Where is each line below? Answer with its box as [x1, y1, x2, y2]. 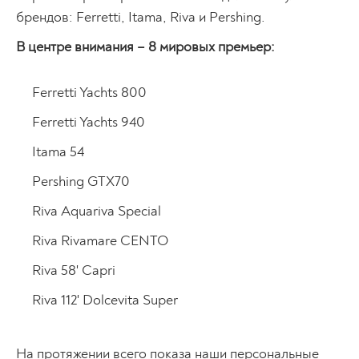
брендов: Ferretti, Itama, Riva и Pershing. [16, 7, 265, 26]
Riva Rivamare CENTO [32, 231, 168, 250]
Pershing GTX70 [32, 171, 130, 191]
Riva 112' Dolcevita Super [32, 290, 178, 309]
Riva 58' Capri [32, 260, 115, 280]
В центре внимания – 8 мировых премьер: [16, 37, 275, 56]
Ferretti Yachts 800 [32, 83, 147, 102]
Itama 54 [32, 142, 84, 161]
